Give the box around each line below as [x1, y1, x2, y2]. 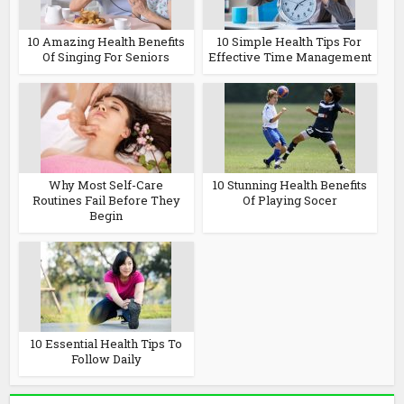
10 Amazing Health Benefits [27, 33, 185, 50]
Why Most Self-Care [49, 177, 164, 193]
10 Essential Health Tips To [30, 335, 182, 352]
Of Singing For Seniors [42, 49, 170, 65]
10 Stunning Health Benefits [212, 177, 367, 193]
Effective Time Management [207, 49, 372, 65]
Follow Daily [70, 351, 142, 367]
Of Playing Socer [242, 192, 337, 208]
